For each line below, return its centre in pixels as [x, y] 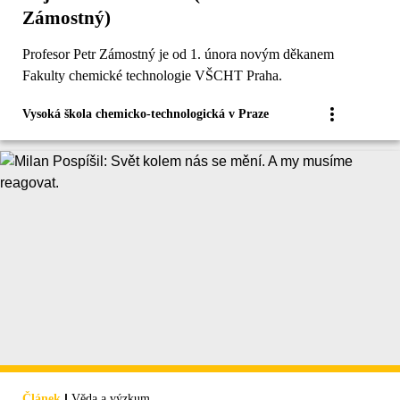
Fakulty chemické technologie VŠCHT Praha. [152, 76]
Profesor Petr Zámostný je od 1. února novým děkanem [178, 54]
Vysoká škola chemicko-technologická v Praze [146, 114]
